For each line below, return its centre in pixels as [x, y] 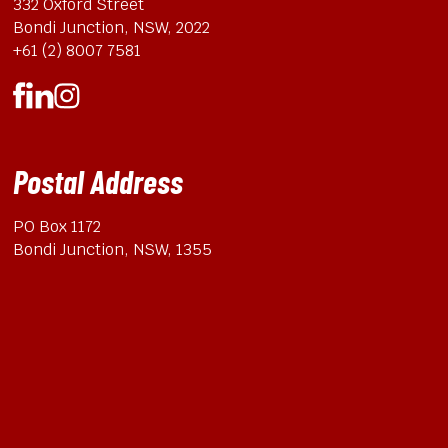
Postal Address [98, 181]
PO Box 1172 [62, 226]
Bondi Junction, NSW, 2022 [116, 27]
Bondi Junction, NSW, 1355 [112, 249]
